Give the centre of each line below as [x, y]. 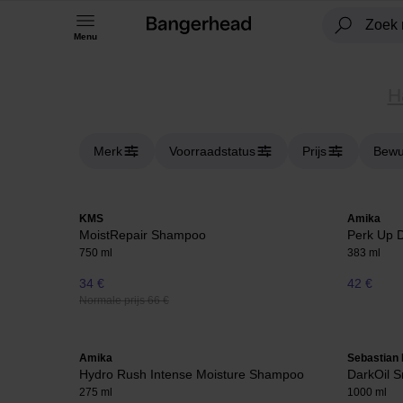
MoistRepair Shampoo [143, 235]
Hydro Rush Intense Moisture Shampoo [192, 375]
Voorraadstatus [212, 151]
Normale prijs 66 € [124, 301]
